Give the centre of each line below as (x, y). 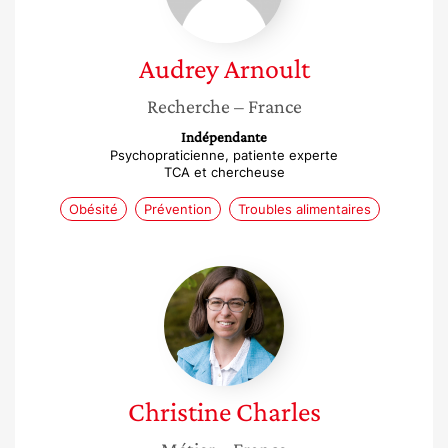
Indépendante (224, 137)
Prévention (178, 209)
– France (267, 106)
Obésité (93, 209)
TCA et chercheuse (224, 172)
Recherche (188, 106)
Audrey (178, 68)
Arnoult (266, 68)
